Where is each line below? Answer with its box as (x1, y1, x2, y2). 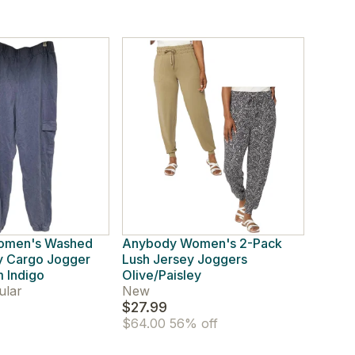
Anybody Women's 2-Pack (121, 235, 282, 251)
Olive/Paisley (121, 267, 201, 283)
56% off (165, 315, 218, 331)
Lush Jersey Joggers (121, 251, 247, 267)
